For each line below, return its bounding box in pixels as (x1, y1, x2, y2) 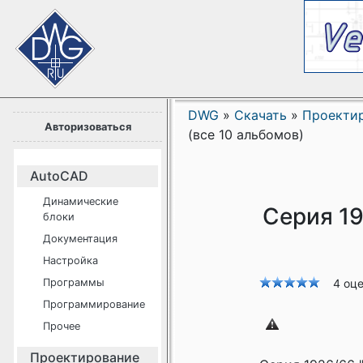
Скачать (234, 107, 287, 123)
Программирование (43, 298, 145, 310)
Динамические (43, 195, 118, 207)
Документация (43, 233, 117, 245)
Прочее (43, 320, 80, 332)
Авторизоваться (44, 121, 131, 133)
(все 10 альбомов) (188, 126, 304, 143)
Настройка (43, 254, 98, 267)
